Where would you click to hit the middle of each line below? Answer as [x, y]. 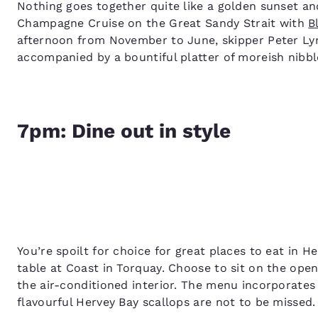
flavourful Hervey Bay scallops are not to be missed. [166, 302]
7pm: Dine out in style [124, 131]
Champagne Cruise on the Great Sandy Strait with [163, 23]
